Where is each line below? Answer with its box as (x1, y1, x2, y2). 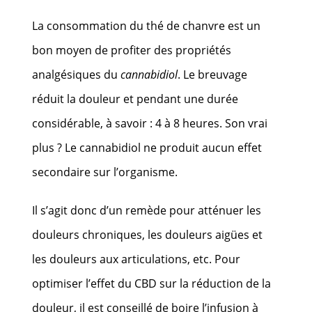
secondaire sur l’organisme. (32, 164, 178, 180)
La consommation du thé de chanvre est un (32, 17, 261, 33)
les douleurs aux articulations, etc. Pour (32, 251, 241, 267)
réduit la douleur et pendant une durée (32, 91, 239, 107)
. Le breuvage (178, 66, 248, 82)
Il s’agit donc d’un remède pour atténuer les (32, 202, 262, 218)
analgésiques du (32, 66, 121, 82)
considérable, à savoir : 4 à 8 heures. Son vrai (32, 115, 268, 131)
